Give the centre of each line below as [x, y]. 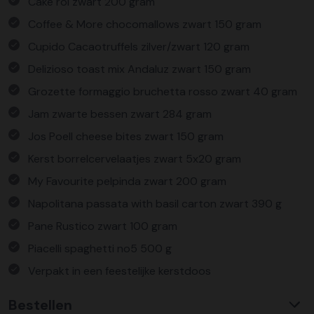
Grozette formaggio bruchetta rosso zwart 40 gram [163, 91]
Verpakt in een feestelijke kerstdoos [120, 271]
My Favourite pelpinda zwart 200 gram [127, 181]
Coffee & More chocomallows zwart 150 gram [145, 24]
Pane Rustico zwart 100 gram [103, 226]
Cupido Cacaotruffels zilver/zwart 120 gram [139, 47]
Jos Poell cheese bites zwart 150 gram [126, 136]
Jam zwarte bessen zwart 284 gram [120, 114]
